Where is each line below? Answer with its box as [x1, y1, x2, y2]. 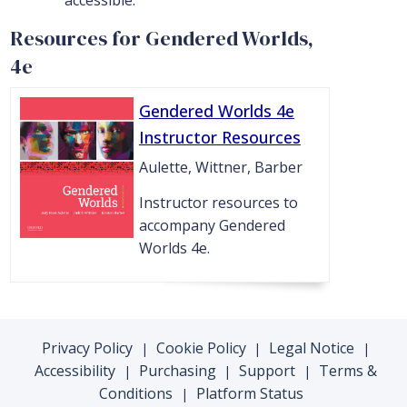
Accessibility [34, 361, 115, 382]
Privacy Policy [41, 338, 133, 359]
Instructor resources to [138, 193, 298, 213]
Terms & [319, 361, 378, 382]
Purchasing [138, 361, 216, 382]
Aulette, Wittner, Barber [138, 157, 303, 178]
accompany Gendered [138, 215, 285, 236]
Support [239, 361, 296, 382]
